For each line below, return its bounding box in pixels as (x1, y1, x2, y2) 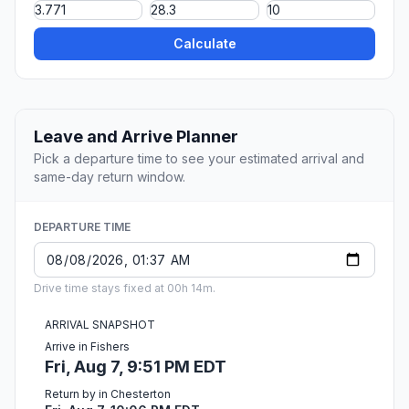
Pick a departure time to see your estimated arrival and (34, 151, 364, 167)
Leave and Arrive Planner (34, 127, 238, 147)
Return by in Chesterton (45, 387, 171, 402)
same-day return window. (34, 169, 185, 185)
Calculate (173, 36, 236, 52)
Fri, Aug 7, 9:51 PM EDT (45, 357, 226, 377)
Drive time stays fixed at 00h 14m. (34, 281, 215, 296)
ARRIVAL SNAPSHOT (45, 318, 155, 332)
